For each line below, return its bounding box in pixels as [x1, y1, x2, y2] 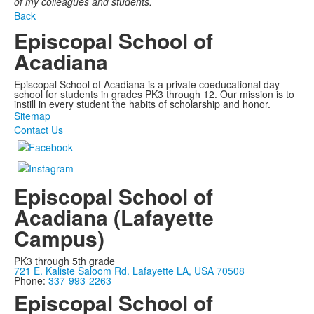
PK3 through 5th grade [14, 254, 115, 268]
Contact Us [14, 123, 63, 137]
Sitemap [14, 109, 50, 123]
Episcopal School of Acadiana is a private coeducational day [14, 77, 280, 91]
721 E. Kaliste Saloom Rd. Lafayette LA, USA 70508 [14, 264, 245, 278]
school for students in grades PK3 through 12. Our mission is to [14, 87, 294, 101]
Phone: [14, 273, 48, 287]
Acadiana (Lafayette [14, 202, 214, 232]
